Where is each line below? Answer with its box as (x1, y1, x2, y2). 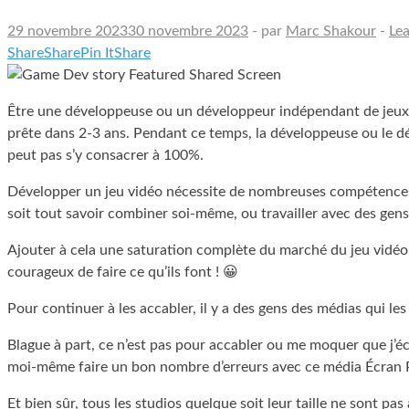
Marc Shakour (286, 23, 376, 38)
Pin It (80, 45, 114, 60)
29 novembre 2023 (7, 23, 128, 38)
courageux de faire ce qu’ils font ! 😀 (7, 264, 238, 279)
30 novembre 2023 (128, 23, 248, 38)
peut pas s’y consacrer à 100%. (7, 147, 204, 163)
